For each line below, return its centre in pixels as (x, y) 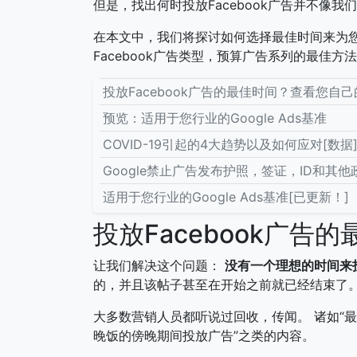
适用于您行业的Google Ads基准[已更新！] (226, 196)
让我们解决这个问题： (159, 265)
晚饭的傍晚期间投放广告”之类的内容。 (204, 335)
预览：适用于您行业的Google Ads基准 (215, 118)
